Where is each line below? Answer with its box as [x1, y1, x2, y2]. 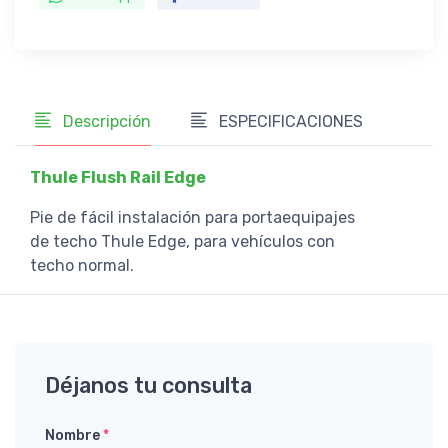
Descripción [59, 111, 151, 131]
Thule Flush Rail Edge [30, 167, 206, 187]
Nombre [45, 426, 103, 444]
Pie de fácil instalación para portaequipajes [30, 207, 355, 227]
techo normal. [30, 255, 134, 275]
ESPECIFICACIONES [215, 111, 363, 131]
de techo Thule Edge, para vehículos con [30, 231, 335, 251]
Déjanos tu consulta [45, 372, 252, 398]
